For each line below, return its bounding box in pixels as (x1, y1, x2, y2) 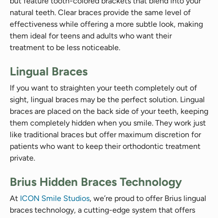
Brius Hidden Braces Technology (10, 175, 182, 189)
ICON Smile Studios (20, 194, 90, 203)
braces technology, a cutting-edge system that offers (10, 205, 195, 215)
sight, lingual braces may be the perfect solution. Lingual (10, 95, 205, 104)
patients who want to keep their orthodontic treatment (10, 142, 200, 151)
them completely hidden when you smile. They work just (10, 118, 206, 127)
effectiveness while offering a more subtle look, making (10, 19, 203, 29)
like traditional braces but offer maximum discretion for (10, 130, 201, 139)
